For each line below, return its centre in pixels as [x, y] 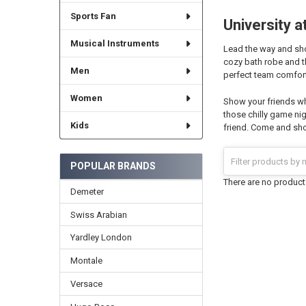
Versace [86, 284]
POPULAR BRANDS [113, 166]
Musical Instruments [114, 44]
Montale [86, 261]
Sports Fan [93, 16]
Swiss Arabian [98, 214]
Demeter [87, 191]
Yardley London [101, 238]
